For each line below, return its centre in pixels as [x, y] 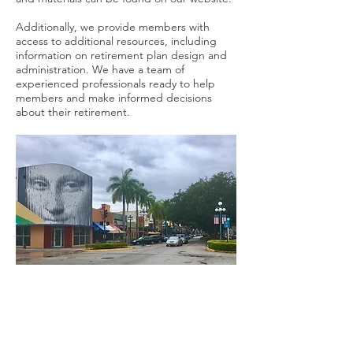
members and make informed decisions [114, 98]
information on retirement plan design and [121, 55]
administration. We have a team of [100, 69]
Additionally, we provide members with [113, 27]
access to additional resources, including [116, 41]
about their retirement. [73, 112]
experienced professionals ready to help [115, 84]
